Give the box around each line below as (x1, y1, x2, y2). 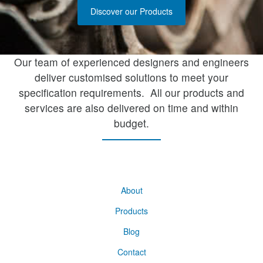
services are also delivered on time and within (25, 100, 238, 115)
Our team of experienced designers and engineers (14, 55, 249, 69)
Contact (117, 246, 146, 258)
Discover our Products (90, 5, 173, 17)
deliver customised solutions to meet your (35, 70, 228, 85)
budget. (114, 116, 149, 130)
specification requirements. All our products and (19, 85, 244, 100)
